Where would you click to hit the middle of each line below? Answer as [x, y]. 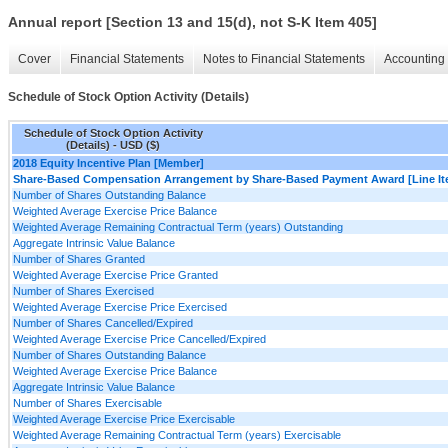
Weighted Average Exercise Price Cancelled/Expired [139, 338]
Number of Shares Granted [79, 258]
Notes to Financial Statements [284, 59]
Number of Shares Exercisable [87, 402]
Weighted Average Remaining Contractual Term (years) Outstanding [178, 226]
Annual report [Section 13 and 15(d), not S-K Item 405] [192, 22]
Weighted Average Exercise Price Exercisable [124, 418]
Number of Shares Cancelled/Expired [103, 322]
